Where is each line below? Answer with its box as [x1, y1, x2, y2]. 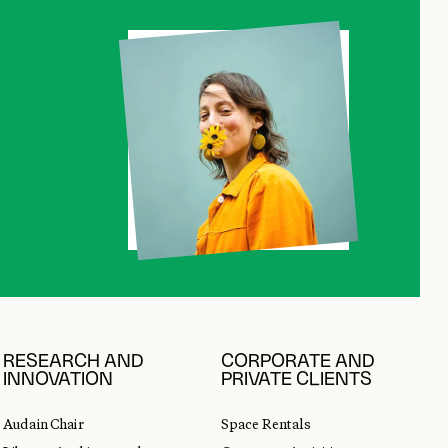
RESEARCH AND [3, 351, 144, 371]
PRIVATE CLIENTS [220, 369, 372, 389]
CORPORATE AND [220, 351, 375, 371]
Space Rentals [220, 414, 311, 433]
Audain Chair [3, 414, 84, 433]
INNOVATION [3, 369, 113, 389]
